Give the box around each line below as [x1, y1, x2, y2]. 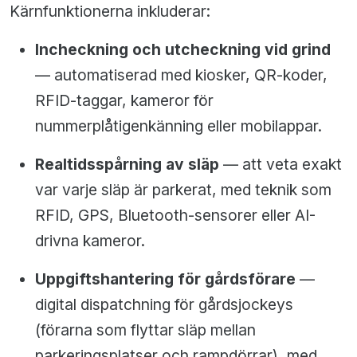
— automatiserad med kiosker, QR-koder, [35, 65, 328, 85]
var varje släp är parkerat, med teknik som [35, 180, 331, 200]
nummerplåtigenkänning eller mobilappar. [35, 116, 322, 136]
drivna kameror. [35, 231, 145, 251]
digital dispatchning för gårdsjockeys [35, 295, 293, 315]
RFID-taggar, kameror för [35, 91, 214, 111]
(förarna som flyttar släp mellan [35, 320, 256, 340]
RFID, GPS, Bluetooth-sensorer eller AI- [35, 206, 316, 226]
